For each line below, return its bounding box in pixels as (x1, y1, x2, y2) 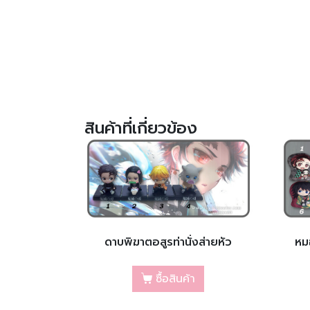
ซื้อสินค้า (156, 271, 196, 288)
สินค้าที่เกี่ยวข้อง (84, 115, 197, 140)
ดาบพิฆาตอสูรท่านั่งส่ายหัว (104, 234, 232, 251)
